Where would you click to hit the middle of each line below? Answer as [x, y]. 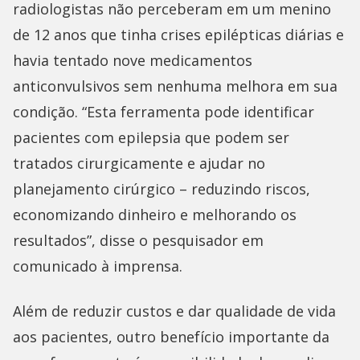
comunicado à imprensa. [98, 266]
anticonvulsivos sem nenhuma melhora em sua [175, 86]
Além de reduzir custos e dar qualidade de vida [174, 311]
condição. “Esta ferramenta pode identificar [164, 112]
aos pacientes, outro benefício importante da [171, 337]
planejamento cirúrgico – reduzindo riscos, [162, 189]
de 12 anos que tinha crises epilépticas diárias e [178, 35]
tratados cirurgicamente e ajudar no [139, 164]
